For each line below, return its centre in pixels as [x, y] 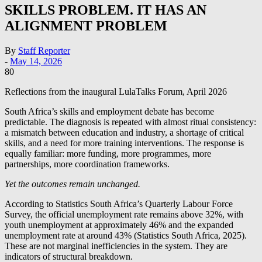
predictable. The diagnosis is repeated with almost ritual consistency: [130, 122]
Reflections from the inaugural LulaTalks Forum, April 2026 [116, 92]
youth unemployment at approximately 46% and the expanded [119, 225]
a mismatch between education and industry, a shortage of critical [124, 133]
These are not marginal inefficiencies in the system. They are [116, 246]
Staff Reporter [44, 51]
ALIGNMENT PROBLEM [86, 26]
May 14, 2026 [36, 61]
